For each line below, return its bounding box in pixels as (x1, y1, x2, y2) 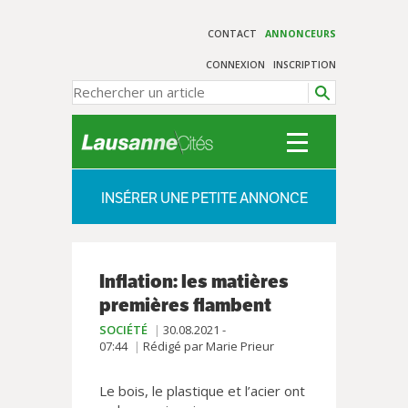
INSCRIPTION (273, 58, 336, 71)
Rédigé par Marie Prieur (142, 338, 274, 354)
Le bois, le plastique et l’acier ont (99, 382, 305, 400)
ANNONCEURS (265, 27, 336, 40)
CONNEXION (206, 58, 266, 71)
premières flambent (99, 293, 271, 317)
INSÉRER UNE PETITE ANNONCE (100, 189, 308, 208)
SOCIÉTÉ (99, 321, 148, 338)
